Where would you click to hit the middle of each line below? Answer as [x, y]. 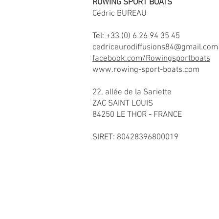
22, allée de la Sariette [132, 93]
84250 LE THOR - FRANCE [137, 115]
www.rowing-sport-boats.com [146, 70]
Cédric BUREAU [120, 14]
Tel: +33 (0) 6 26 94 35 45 [136, 36]
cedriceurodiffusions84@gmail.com [155, 48]
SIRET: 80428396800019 [135, 138]
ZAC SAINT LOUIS [123, 104]
